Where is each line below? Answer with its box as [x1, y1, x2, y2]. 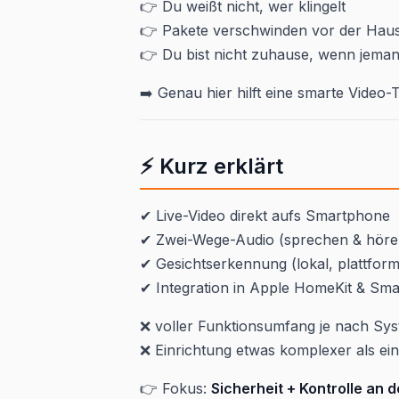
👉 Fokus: [140, 379, 211, 397]
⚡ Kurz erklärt [140, 153, 283, 179]
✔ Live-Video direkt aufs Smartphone [140, 207, 390, 224]
